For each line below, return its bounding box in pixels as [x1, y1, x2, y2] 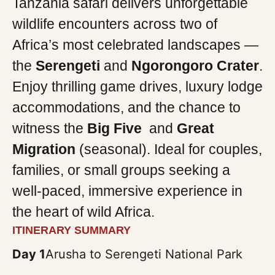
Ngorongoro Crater [131, 58, 259, 74]
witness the [12, 120, 87, 136]
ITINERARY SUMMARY [12, 224, 131, 237]
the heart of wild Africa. [12, 204, 155, 220]
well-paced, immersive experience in [12, 183, 242, 199]
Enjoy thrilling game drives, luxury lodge [12, 79, 263, 95]
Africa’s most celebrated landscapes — [12, 37, 258, 53]
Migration [12, 141, 76, 157]
